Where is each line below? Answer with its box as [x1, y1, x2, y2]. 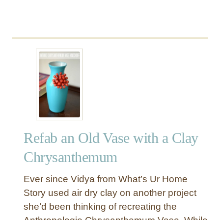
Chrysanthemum [24, 148, 117, 165]
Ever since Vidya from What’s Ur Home [24, 173, 188, 184]
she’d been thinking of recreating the [24, 201, 177, 212]
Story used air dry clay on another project [24, 187, 196, 198]
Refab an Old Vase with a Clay [24, 129, 198, 146]
